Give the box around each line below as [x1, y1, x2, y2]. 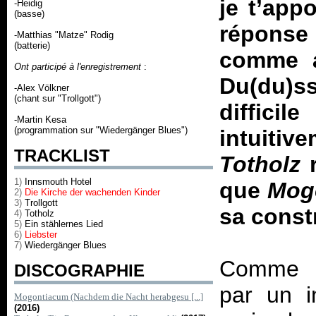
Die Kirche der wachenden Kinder [25, 187, 160, 197]
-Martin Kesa [14, 114, 66, 125]
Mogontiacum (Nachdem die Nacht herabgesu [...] [14, 291, 203, 302]
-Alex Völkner [14, 83, 69, 93]
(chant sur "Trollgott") [14, 93, 101, 104]
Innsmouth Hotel [25, 176, 92, 187]
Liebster [25, 229, 57, 240]
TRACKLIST [14, 146, 110, 165]
